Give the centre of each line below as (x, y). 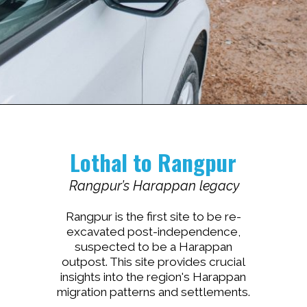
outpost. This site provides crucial (153, 262)
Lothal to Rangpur (153, 161)
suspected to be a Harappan (153, 247)
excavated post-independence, (153, 232)
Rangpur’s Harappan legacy (154, 186)
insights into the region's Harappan (153, 277)
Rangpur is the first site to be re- (153, 217)
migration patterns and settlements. (153, 292)
